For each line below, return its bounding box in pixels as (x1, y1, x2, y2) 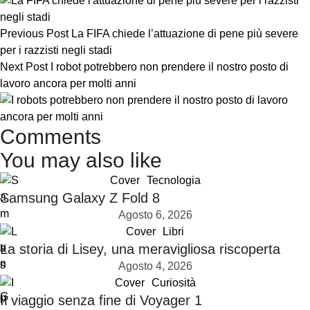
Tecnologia (146, 174, 201, 186)
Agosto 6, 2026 (118, 209, 192, 221)
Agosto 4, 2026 (118, 260, 192, 272)
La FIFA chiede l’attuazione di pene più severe (71, 28, 298, 39)
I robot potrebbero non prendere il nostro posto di (51, 61, 289, 73)
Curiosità (151, 277, 196, 289)
